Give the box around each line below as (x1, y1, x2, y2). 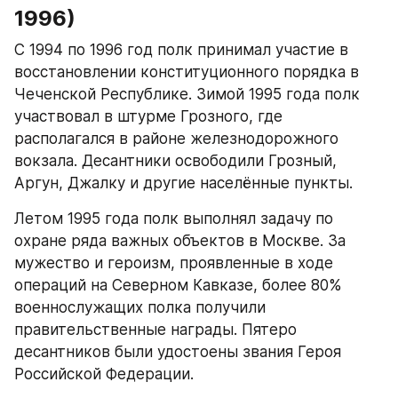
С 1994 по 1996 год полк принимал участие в (14, 40, 348, 59)
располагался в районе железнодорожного (14, 129, 338, 147)
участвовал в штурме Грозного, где (14, 107, 283, 125)
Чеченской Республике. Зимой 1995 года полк (14, 84, 360, 103)
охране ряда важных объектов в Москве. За (14, 231, 346, 250)
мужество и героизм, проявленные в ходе (14, 253, 333, 272)
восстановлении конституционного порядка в (14, 62, 359, 81)
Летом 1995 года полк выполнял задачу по (14, 209, 333, 227)
